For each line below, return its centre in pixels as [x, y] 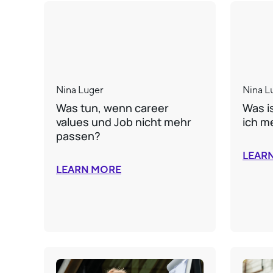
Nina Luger [80, 90]
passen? [78, 136]
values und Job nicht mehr [124, 122]
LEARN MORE [89, 170]
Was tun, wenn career [112, 108]
